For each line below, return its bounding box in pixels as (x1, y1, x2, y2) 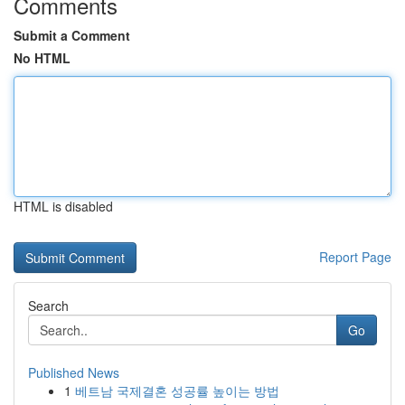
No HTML (14, 49, 71, 67)
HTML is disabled (14, 197, 113, 215)
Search (28, 297, 69, 315)
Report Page (319, 248, 391, 266)
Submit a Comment (14, 26, 130, 44)
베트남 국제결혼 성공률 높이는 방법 (75, 381, 279, 400)
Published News (28, 363, 119, 381)
